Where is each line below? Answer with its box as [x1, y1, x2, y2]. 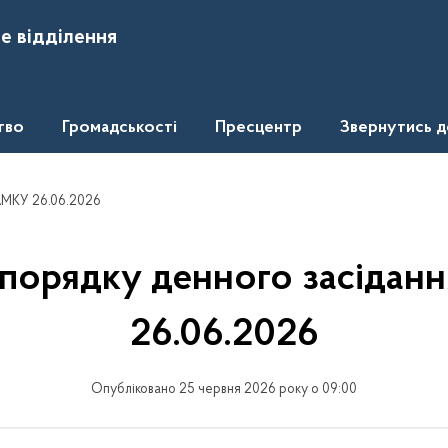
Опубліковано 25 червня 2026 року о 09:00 [91, 382, 357, 397]
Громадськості [62, 119, 177, 137]
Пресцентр [215, 119, 302, 137]
